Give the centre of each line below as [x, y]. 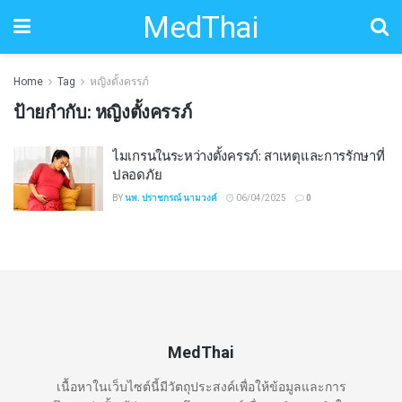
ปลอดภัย [137, 174]
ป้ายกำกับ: [54, 112]
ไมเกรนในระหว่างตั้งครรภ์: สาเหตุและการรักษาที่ [249, 155]
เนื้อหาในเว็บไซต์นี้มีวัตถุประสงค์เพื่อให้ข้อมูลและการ [201, 386]
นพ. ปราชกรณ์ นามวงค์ [171, 198]
